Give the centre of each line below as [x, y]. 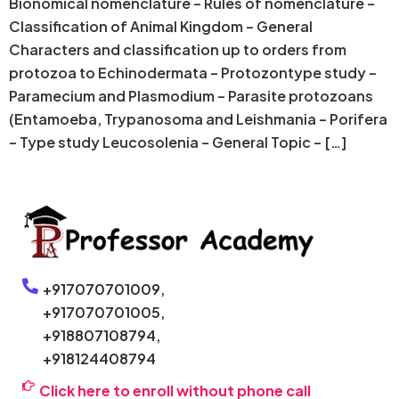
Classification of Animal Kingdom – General [161, 26]
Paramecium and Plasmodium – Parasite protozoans [191, 95]
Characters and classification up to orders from [178, 49]
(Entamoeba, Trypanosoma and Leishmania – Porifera [198, 118]
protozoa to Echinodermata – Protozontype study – [193, 72]
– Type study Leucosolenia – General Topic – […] [178, 142]
